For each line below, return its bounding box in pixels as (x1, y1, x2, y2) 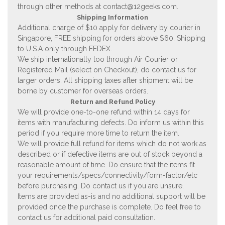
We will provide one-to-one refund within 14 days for (18, 107, 190, 116)
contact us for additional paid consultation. (18, 213, 155, 221)
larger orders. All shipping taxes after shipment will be (18, 76, 193, 84)
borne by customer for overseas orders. (18, 86, 148, 95)
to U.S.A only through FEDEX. (18, 44, 112, 53)
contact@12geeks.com (103, 2, 177, 11)
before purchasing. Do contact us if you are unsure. (18, 181, 184, 190)
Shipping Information (77, 13, 148, 21)
